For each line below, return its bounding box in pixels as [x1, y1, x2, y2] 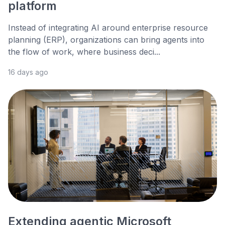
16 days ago [8, 68, 48, 77]
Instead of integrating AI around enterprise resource [8, 23, 208, 33]
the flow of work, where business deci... [8, 47, 160, 57]
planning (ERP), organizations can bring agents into [8, 35, 204, 45]
